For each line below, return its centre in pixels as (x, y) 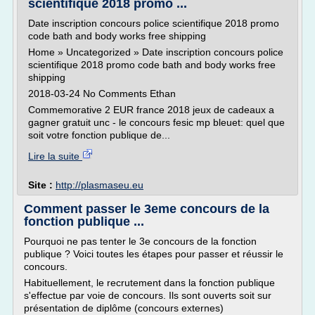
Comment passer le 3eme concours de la (147, 209)
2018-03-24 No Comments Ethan (102, 94)
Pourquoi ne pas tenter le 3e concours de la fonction (140, 241)
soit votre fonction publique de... (99, 135)
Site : (42, 185)
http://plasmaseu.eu (99, 185)
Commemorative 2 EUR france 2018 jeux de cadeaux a (151, 110)
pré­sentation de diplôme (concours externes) (124, 308)
